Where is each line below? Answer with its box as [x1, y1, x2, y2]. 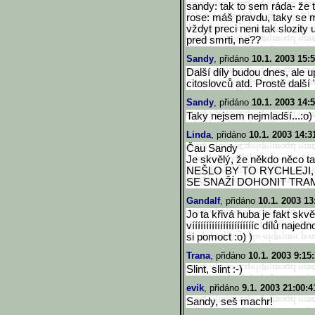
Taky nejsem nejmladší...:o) [186, 110, 312, 122]
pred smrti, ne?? [186, 34, 261, 46]
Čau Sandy [186, 143, 238, 154]
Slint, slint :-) [186, 264, 243, 275]
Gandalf [186, 195, 220, 206]
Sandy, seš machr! [186, 296, 273, 307]
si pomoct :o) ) [186, 231, 252, 243]
